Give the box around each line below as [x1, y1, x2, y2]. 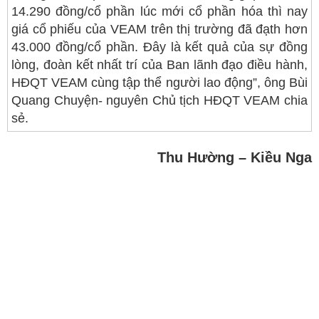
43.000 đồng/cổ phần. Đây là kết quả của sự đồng [11, 40, 308, 54]
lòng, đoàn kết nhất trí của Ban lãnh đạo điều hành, [11, 58, 308, 72]
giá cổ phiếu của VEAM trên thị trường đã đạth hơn [11, 22, 308, 36]
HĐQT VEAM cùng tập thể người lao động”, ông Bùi [11, 75, 308, 90]
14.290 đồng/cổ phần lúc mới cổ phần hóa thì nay [11, 4, 308, 19]
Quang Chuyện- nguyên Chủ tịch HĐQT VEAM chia [11, 93, 308, 108]
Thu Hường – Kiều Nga [157, 150, 312, 165]
